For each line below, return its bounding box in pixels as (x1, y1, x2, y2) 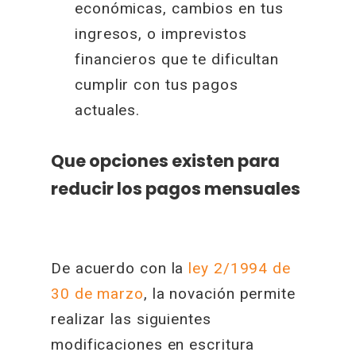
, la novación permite (143, 284, 296, 303)
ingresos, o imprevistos (75, 24, 247, 43)
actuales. (75, 100, 141, 119)
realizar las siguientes (51, 310, 211, 328)
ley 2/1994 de (188, 259, 291, 277)
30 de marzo (51, 284, 144, 303)
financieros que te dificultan (75, 49, 280, 68)
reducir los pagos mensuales (51, 176, 301, 200)
